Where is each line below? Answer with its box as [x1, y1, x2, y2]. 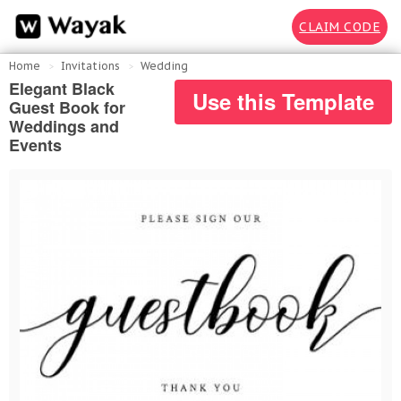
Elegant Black [9, 77, 115, 100]
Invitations [61, 59, 120, 73]
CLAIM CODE [299, 18, 380, 35]
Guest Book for [9, 96, 125, 119]
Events [9, 133, 62, 157]
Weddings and [9, 115, 119, 138]
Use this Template [192, 86, 374, 116]
